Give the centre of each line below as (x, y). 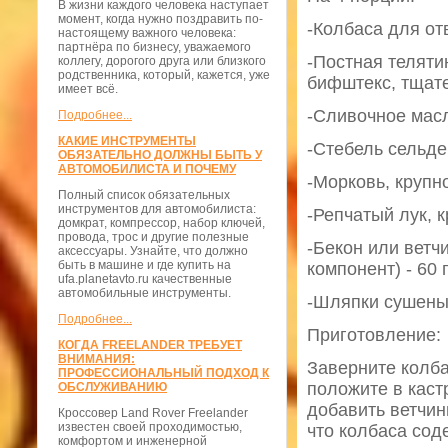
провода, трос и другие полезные (153, 237)
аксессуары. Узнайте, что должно (153, 251)
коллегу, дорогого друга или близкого (162, 61)
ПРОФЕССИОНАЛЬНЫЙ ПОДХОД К (163, 373)
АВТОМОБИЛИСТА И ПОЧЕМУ (147, 169)
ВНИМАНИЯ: (96, 359)
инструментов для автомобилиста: (157, 209)
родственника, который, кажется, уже (164, 75)
